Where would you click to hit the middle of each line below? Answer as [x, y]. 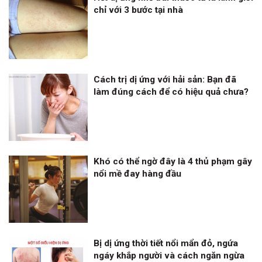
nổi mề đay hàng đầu [137, 174]
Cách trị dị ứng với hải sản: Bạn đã [165, 80]
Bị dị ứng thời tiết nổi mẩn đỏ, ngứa [166, 243]
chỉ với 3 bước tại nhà [138, 10]
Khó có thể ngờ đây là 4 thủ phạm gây [173, 161]
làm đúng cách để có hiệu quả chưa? [171, 92]
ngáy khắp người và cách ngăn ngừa [169, 256]
